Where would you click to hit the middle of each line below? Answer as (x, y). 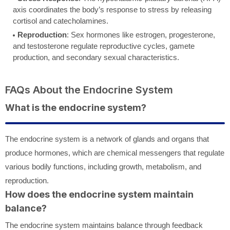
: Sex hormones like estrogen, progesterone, (141, 35)
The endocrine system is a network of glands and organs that (107, 139)
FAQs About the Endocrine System (89, 90)
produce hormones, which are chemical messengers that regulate (115, 153)
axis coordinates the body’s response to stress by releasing (112, 10)
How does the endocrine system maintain (99, 195)
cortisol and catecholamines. (61, 21)
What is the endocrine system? (76, 108)
